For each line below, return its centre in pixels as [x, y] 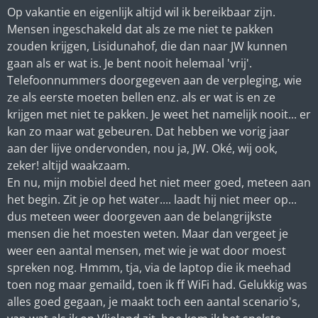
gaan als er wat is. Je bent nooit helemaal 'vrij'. [130, 63]
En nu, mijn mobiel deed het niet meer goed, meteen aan [159, 182]
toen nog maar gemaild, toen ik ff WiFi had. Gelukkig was [157, 284]
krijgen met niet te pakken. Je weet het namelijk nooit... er [159, 114]
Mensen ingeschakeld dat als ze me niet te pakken [140, 29]
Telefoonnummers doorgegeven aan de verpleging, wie [154, 80]
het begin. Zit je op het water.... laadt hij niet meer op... [152, 199]
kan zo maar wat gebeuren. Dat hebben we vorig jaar [148, 131]
